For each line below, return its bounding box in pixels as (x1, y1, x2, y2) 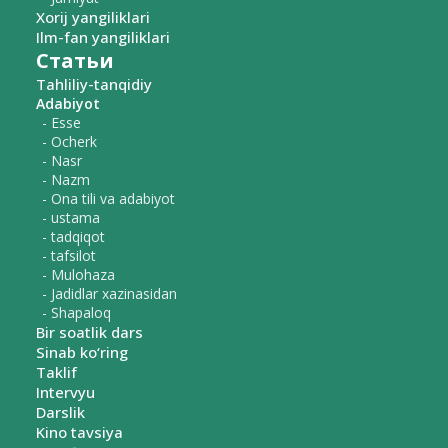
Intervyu (36, 382, 95, 403)
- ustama (42, 208, 100, 228)
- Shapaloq (42, 303, 111, 323)
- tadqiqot (42, 227, 105, 247)
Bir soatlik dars (36, 322, 143, 343)
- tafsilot (42, 246, 96, 266)
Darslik (36, 402, 85, 423)
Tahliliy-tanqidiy (36, 74, 152, 95)
